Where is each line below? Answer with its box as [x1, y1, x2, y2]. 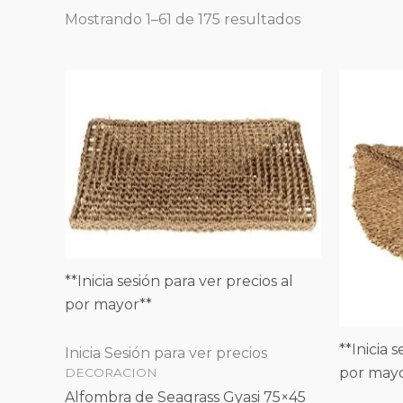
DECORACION [65, 364, 157, 380]
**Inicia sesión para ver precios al [65, 272, 293, 290]
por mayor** [65, 295, 152, 313]
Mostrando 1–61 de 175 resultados [65, 10, 300, 28]
